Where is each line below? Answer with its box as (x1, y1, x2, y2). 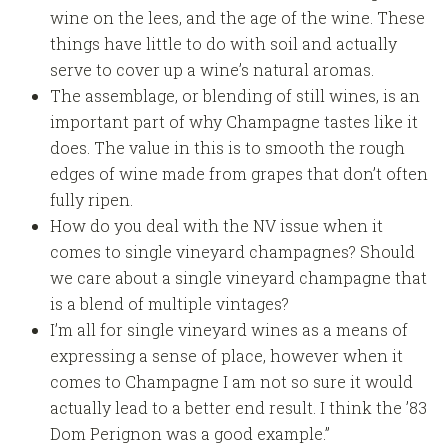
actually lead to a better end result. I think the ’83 (49, 397, 427, 419)
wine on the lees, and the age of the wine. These (49, 7, 425, 29)
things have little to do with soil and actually (49, 33, 397, 55)
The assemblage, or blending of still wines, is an (49, 85, 420, 107)
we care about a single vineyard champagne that (49, 267, 427, 289)
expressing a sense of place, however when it (49, 345, 403, 367)
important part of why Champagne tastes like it (49, 111, 418, 133)
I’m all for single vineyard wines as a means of (49, 319, 408, 341)
